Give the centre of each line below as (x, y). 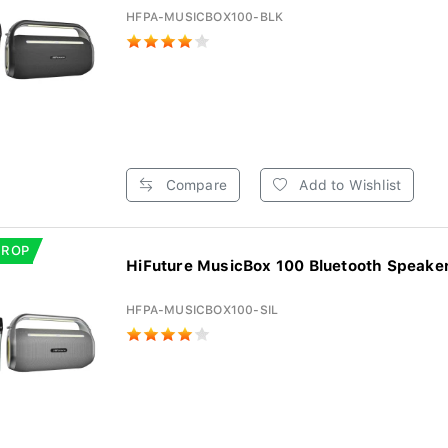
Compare (194, 185)
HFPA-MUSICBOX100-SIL (202, 310)
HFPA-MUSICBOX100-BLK (205, 17)
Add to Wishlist (348, 185)
